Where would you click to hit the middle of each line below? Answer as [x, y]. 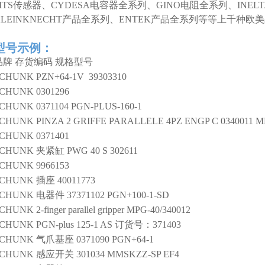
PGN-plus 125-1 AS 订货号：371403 [109, 224]
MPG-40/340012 [159, 210]
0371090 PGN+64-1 [115, 239]
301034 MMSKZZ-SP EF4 [128, 254]
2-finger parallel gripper [80, 210]
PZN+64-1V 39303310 [81, 77]
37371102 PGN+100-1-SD [118, 195]
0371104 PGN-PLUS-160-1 [89, 106]
